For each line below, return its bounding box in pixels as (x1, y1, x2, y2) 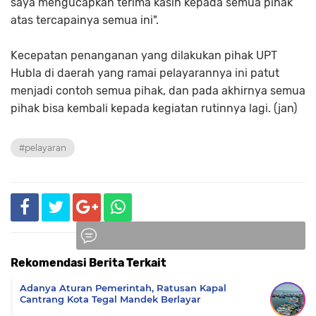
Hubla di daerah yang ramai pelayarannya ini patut (11, 66, 279, 80)
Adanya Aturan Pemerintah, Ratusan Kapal (20, 282, 226, 293)
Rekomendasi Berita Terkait (11, 256, 166, 269)
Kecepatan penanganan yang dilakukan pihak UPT (11, 49, 277, 62)
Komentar (170, 262, 214, 273)
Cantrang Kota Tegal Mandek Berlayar (20, 293, 200, 305)
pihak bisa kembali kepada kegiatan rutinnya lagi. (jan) (11, 102, 297, 115)
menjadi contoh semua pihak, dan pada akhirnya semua (11, 84, 305, 97)
